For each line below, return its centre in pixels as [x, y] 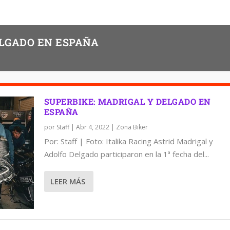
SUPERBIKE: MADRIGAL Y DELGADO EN [127, 101]
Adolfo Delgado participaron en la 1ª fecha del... [126, 154]
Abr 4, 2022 [92, 127]
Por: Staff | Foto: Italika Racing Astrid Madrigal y [128, 141]
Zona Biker [132, 127]
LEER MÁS [68, 181]
